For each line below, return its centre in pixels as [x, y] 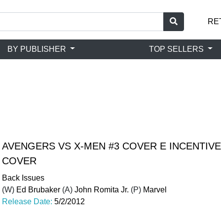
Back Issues [23, 178]
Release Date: [28, 202]
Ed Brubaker [38, 190]
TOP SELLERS [178, 49]
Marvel [155, 190]
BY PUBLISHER [38, 49]
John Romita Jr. [102, 190]
